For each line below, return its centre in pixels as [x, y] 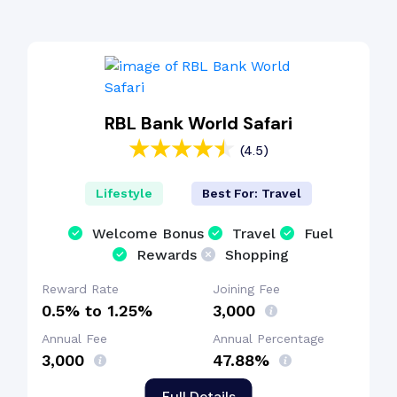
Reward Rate [80, 289]
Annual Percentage [269, 339]
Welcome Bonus [148, 234]
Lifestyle [124, 194]
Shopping [257, 255]
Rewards [167, 255]
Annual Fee [74, 339]
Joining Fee [246, 289]
